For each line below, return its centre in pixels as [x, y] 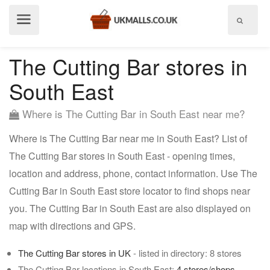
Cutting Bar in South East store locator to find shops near [130, 191]
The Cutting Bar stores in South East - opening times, [122, 156]
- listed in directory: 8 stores [186, 253]
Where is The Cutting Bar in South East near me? [132, 114]
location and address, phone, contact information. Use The [133, 173]
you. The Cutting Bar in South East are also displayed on [130, 208]
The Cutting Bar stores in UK [74, 253]
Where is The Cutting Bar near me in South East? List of [128, 138]
